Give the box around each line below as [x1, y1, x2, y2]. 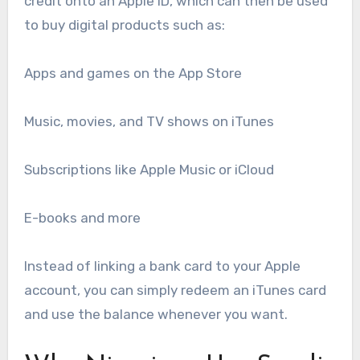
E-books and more [23, 210, 141, 227]
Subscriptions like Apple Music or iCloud [23, 162, 274, 178]
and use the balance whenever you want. [23, 306, 288, 323]
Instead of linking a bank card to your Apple [23, 258, 301, 275]
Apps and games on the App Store [23, 65, 242, 82]
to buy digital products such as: [23, 17, 225, 34]
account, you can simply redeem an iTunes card [23, 282, 326, 299]
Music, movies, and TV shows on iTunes [23, 113, 274, 130]
